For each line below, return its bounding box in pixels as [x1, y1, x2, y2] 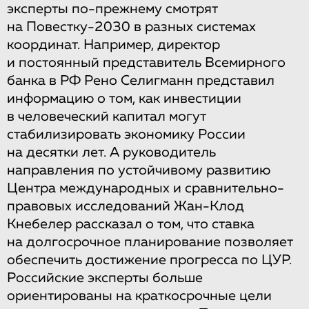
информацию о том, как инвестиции [7, 92, 241, 106]
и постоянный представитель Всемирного [7, 56, 286, 70]
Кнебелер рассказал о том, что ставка [7, 217, 255, 231]
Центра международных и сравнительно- [7, 181, 284, 195]
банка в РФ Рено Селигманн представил [7, 74, 275, 88]
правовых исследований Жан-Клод [7, 199, 244, 213]
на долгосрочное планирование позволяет [7, 235, 293, 249]
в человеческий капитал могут [7, 110, 206, 123]
